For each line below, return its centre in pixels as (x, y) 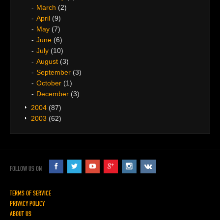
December (53, 94)
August (47, 61)
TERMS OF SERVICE (30, 193)
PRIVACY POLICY (27, 203)
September (54, 72)
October (49, 83)
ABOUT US (21, 214)
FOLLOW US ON (26, 168)
